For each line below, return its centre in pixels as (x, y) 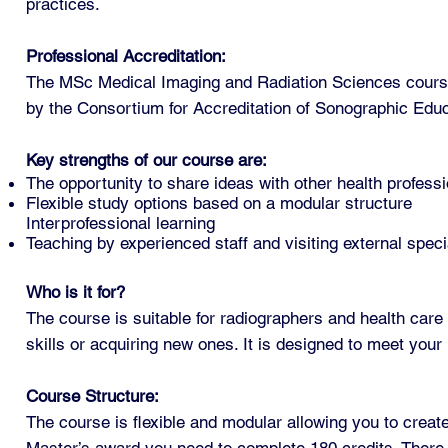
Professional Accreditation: (126, 55)
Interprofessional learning (121, 222)
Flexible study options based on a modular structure (219, 202)
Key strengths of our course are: (147, 159)
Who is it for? (76, 291)
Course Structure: (93, 395)
